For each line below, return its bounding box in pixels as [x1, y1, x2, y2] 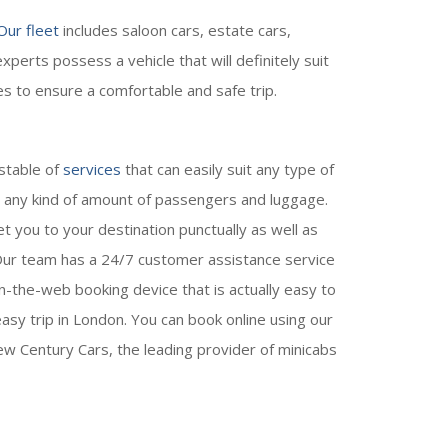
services [63, 159, 121, 179]
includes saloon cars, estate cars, [59, 20, 291, 40]
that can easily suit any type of [121, 159, 334, 179]
